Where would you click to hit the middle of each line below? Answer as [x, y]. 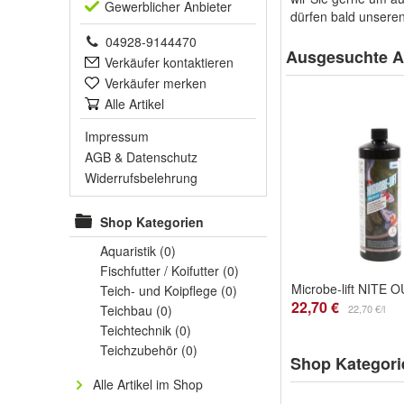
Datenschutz [162, 157]
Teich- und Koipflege [161, 290]
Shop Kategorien [152, 222]
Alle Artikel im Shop [148, 384]
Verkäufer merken [156, 83]
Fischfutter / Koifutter [161, 271]
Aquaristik [130, 251]
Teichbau [128, 310]
